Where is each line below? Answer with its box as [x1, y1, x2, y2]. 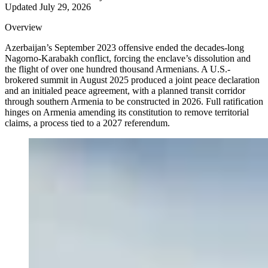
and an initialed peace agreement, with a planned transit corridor [5, 86, 245, 96]
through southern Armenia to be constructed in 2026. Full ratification [5, 96, 263, 107]
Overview [5, 22, 42, 33]
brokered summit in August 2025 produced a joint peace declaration [5, 75, 260, 86]
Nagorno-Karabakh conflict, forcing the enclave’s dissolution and [5, 53, 251, 64]
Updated [5, 2, 39, 13]
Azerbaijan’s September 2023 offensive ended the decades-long [5, 42, 244, 53]
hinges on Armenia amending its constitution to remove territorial [5, 107, 249, 118]
